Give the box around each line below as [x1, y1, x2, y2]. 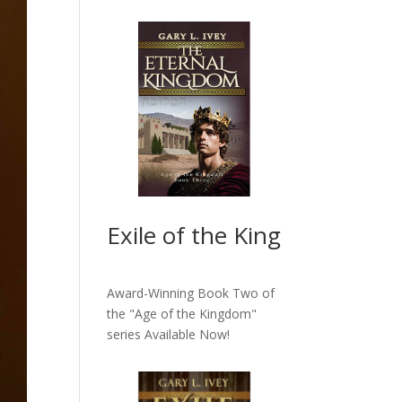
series [107, 325, 145, 343]
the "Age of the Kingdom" [107, 304, 258, 322]
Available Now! [144, 325, 231, 343]
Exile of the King [107, 218, 282, 251]
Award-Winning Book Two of [107, 284, 275, 301]
